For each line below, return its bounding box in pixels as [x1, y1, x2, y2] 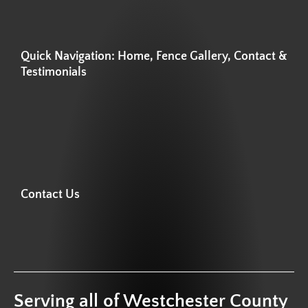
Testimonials [21, 65, 87, 80]
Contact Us [21, 188, 80, 202]
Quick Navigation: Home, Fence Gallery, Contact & [21, 49, 287, 64]
